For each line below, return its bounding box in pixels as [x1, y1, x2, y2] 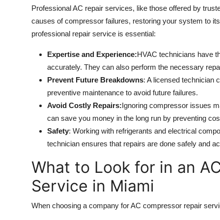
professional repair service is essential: [31, 29, 156, 38]
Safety [47, 127, 69, 136]
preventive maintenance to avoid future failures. [47, 88, 198, 97]
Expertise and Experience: [47, 50, 137, 59]
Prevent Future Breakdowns [47, 76, 143, 84]
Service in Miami [31, 176, 154, 196]
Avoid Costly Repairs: [47, 101, 122, 110]
